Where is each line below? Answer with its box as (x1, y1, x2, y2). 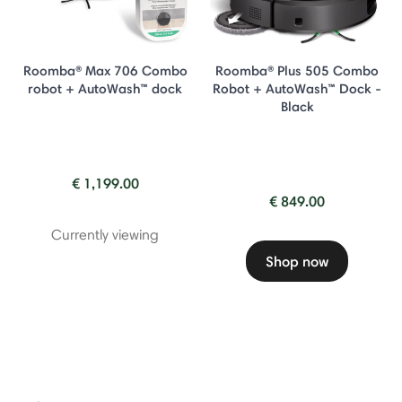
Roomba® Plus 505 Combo (215, 61, 379, 79)
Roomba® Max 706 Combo (22, 61, 188, 79)
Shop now (266, 251, 328, 270)
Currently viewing (51, 225, 159, 243)
